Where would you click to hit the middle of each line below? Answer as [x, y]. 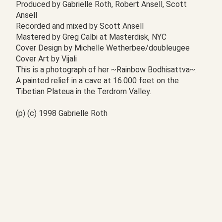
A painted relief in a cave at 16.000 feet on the [97, 81]
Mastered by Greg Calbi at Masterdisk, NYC [91, 37]
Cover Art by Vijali [46, 59]
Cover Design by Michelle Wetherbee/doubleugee [103, 48]
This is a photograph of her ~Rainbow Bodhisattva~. [106, 70]
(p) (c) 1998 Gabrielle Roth [62, 113]
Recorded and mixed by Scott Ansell [80, 26]
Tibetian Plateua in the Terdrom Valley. [83, 91]
